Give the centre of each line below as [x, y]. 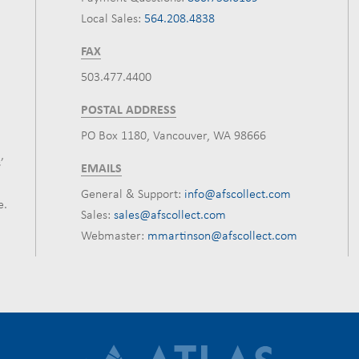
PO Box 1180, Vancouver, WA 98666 [173, 136]
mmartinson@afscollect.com [222, 236]
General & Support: [131, 195]
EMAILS [101, 169]
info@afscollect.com [238, 195]
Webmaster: [113, 236]
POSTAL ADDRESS [129, 111]
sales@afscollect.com [170, 216]
